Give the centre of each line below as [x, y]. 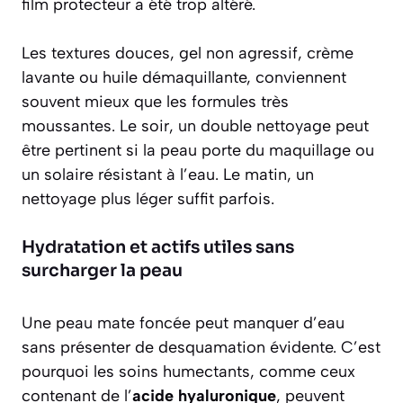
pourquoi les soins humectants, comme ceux [188, 372]
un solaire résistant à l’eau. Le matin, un [168, 175]
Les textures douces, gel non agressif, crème [188, 54]
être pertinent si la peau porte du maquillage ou [198, 151]
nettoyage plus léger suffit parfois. [148, 199]
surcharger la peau [102, 271]
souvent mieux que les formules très [155, 102]
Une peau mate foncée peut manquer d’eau [183, 323]
